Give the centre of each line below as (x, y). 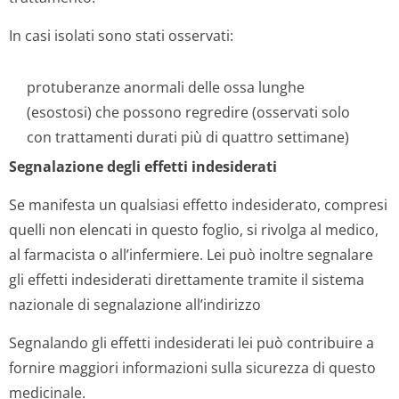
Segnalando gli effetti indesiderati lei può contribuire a (191, 343)
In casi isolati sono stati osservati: (121, 36)
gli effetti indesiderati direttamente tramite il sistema (187, 280)
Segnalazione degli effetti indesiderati (143, 167)
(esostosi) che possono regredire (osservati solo (188, 112)
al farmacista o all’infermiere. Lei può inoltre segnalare (191, 255)
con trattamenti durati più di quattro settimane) (188, 137)
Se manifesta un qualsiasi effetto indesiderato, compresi (198, 205)
